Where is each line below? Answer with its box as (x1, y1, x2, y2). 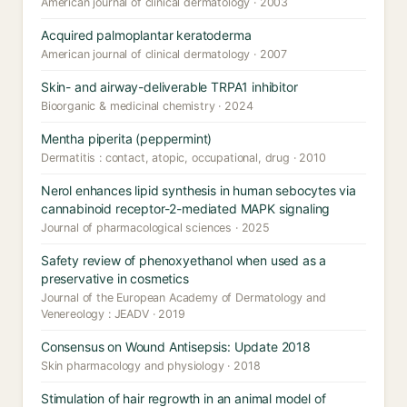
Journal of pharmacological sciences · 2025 (41, 221, 270, 234)
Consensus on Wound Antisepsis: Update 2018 (41, 339, 311, 354)
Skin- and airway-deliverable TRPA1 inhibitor (41, 79, 298, 94)
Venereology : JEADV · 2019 (41, 307, 185, 321)
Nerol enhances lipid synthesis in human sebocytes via (41, 183, 356, 198)
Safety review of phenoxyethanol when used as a (41, 253, 327, 268)
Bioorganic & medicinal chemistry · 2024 (41, 99, 253, 113)
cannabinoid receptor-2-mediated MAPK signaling (41, 201, 331, 216)
